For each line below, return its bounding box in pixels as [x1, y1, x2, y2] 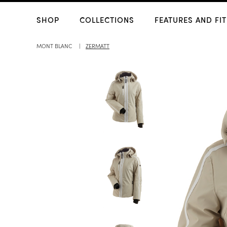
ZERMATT [86, 42, 109, 50]
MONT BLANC [36, 42, 72, 50]
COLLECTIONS [80, 14, 134, 25]
